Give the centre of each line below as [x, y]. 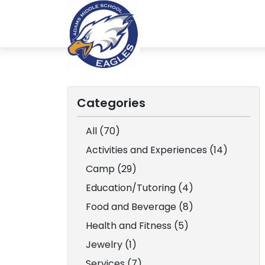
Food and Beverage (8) [140, 207]
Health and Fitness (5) [137, 226]
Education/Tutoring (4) [140, 188]
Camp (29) [111, 169]
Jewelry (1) [111, 245]
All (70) [103, 131]
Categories [111, 103]
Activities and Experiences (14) [157, 150]
